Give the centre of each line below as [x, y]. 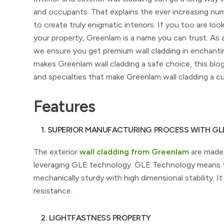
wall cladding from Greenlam [134, 152]
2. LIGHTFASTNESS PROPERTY [96, 218]
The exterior [56, 152]
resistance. [53, 191]
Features [64, 106]
